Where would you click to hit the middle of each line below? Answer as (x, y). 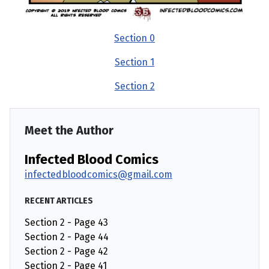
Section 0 (134, 38)
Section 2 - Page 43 (66, 223)
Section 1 (134, 62)
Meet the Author (69, 131)
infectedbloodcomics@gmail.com (98, 175)
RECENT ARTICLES (59, 201)
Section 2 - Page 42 (66, 252)
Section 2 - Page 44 (67, 237)
